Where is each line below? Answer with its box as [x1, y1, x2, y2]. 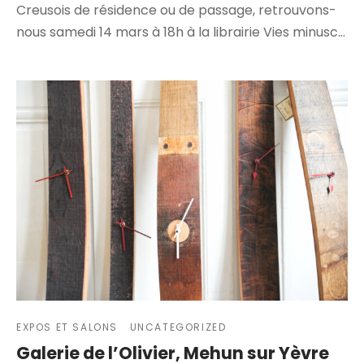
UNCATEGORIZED [129, 320, 227, 335]
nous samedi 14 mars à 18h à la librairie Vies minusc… [16, 22, 345, 41]
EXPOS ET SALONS [16, 320, 118, 335]
